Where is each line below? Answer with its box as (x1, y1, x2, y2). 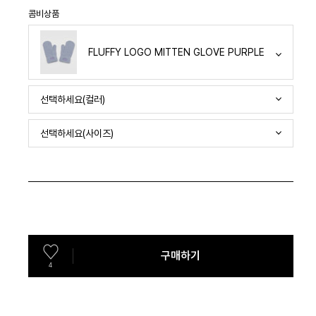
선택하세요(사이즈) (40, 127, 114, 139)
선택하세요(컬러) (40, 93, 105, 105)
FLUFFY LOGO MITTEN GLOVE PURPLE (88, 46, 265, 58)
